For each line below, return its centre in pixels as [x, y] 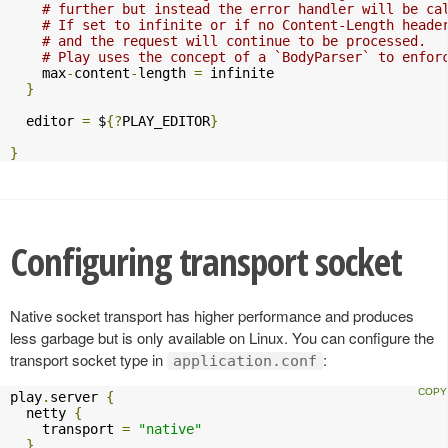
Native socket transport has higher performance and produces [212, 315]
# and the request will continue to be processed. [234, 40]
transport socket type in [88, 359]
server [78, 396]
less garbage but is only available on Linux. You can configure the [222, 337]
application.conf [245, 360]
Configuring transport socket [206, 261]
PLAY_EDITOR [166, 120]
